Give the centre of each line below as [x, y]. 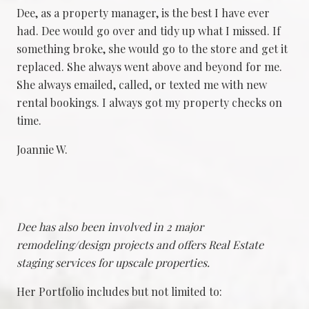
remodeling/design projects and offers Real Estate [140, 244]
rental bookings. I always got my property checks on [149, 103]
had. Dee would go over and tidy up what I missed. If [149, 31]
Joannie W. [42, 150]
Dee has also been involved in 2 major [110, 226]
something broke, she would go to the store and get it [152, 49]
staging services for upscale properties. [113, 262]
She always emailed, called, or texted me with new [142, 85]
